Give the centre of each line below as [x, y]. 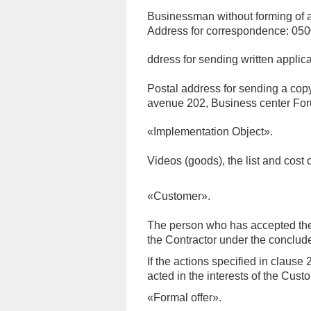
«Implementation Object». [210, 132]
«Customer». [179, 196]
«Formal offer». [184, 297]
